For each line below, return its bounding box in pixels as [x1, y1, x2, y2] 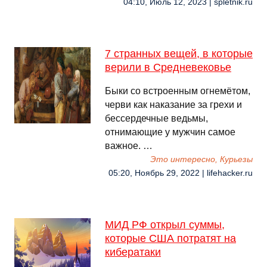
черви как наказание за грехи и [105, 100, 242, 110]
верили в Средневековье [105, 61, 231, 73]
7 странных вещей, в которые [105, 48, 253, 60]
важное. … [105, 141, 153, 151]
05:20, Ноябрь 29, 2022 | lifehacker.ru [108, 169, 253, 178]
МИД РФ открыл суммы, [105, 219, 225, 231]
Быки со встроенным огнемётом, [105, 86, 250, 96]
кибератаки [105, 246, 161, 258]
